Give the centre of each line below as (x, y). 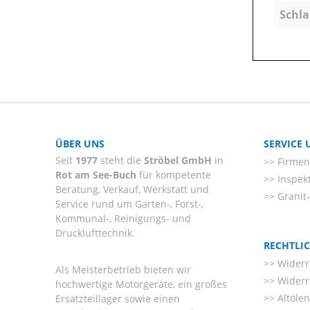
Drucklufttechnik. (95, 233)
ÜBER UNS (80, 144)
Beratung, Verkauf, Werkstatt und (132, 190)
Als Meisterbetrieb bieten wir (123, 270)
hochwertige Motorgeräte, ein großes (141, 284)
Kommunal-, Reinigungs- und (123, 219)
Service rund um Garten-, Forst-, (129, 204)
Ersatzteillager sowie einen (118, 299)
